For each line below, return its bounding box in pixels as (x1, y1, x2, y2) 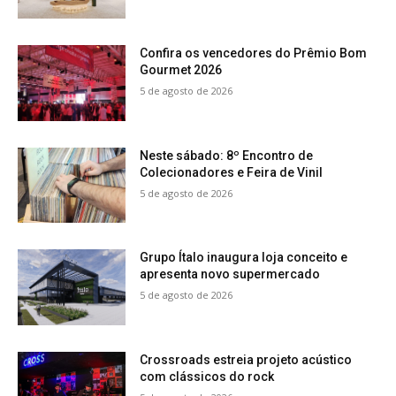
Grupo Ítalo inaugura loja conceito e (140, 250, 348, 265)
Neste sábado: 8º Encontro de (140, 148, 314, 163)
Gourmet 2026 (140, 62, 223, 77)
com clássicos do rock (140, 369, 275, 384)
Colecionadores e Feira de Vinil (140, 164, 324, 179)
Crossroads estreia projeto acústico (140, 352, 353, 367)
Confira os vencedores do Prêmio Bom (140, 45, 368, 60)
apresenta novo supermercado (140, 267, 321, 282)
